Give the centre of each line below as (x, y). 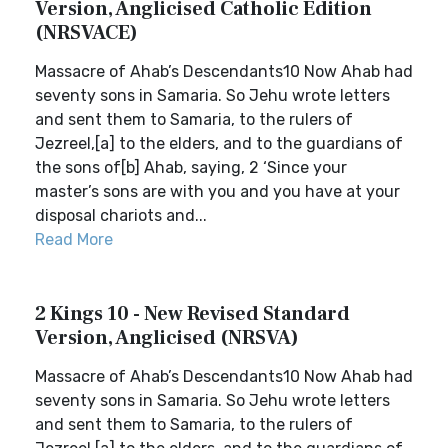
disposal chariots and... (121, 215)
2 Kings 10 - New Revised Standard (192, 314)
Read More (74, 239)
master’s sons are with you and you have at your (217, 191)
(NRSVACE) (86, 33)
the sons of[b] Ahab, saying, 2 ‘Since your (191, 167)
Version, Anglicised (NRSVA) (167, 338)
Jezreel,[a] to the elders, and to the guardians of (219, 143)
